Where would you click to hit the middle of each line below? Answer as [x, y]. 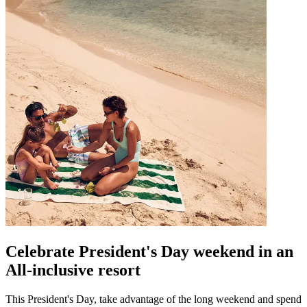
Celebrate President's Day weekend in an [149, 251]
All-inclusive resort [73, 270]
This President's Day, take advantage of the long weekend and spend [153, 299]
